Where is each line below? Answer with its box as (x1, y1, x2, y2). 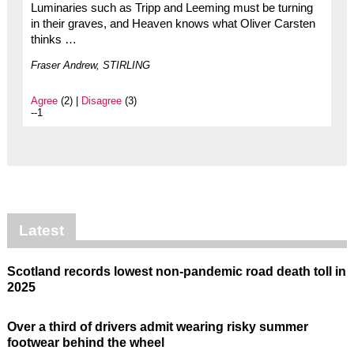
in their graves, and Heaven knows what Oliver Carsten (30, 17, 315, 31)
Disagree (81, 95, 122, 107)
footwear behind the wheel (6, 336, 164, 350)
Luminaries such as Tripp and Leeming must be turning (30, 2, 313, 15)
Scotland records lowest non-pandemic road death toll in (6, 265, 346, 279)
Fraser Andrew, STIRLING (30, 59, 150, 72)
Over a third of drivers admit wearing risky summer (6, 320, 308, 334)
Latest (18, 222, 64, 239)
